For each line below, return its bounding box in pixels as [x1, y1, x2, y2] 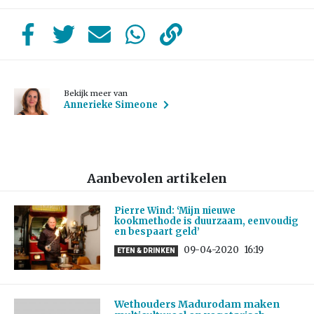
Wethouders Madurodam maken [114, 298, 280, 311]
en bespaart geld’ [114, 226, 200, 238]
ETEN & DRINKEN [116, 247, 175, 255]
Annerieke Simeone [64, 99, 158, 111]
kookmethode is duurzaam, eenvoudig [114, 215, 299, 228]
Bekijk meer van [64, 88, 128, 98]
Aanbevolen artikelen [87, 170, 227, 187]
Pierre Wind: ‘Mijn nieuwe [114, 205, 235, 217]
